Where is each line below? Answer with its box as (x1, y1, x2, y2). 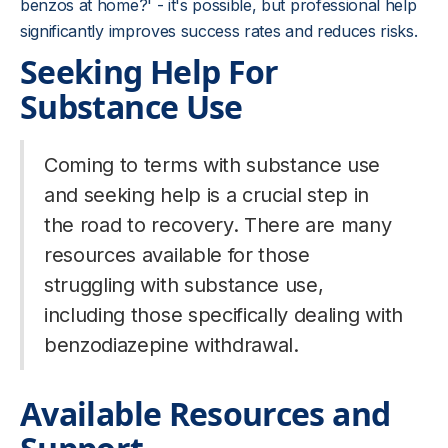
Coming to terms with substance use (44, 153, 381, 177)
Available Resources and (20, 392, 391, 435)
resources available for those (44, 243, 310, 267)
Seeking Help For (20, 50, 279, 93)
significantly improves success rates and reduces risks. (20, 21, 418, 41)
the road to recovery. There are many (44, 213, 392, 237)
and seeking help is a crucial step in (44, 183, 370, 207)
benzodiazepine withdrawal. (44, 333, 299, 357)
